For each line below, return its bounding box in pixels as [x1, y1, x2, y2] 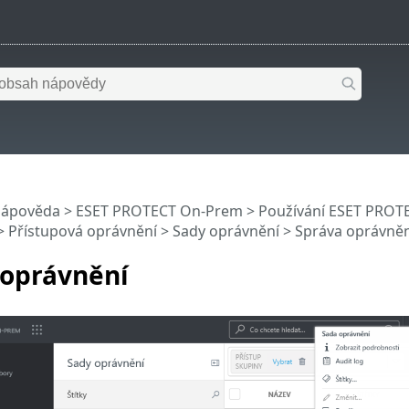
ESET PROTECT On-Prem [75, 201, 243, 222]
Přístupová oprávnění [7, 221, 157, 242]
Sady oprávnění [172, 221, 279, 242]
